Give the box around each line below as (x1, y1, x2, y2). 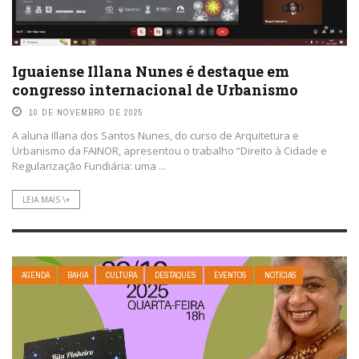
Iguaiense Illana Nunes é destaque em (12, 62, 289, 82)
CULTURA (106, 270, 137, 280)
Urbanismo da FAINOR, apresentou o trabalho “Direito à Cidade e (12, 143, 327, 159)
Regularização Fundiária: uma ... (12, 159, 166, 174)
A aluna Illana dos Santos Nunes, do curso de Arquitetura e (12, 128, 299, 143)
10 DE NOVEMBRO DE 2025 (29, 107, 143, 119)
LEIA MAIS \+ (22, 194, 70, 206)
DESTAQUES (155, 270, 196, 280)
